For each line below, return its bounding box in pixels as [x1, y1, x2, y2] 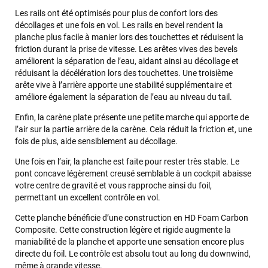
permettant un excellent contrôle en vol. [15, 192, 160, 202]
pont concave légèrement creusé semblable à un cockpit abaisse [15, 168, 251, 178]
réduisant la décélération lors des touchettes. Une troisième [15, 68, 233, 78]
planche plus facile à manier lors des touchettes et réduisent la [15, 32, 243, 42]
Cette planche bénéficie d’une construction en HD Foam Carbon [15, 212, 248, 223]
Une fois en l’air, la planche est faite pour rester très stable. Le [15, 156, 239, 166]
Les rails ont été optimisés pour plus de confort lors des [15, 8, 218, 18]
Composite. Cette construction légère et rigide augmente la [15, 224, 231, 234]
